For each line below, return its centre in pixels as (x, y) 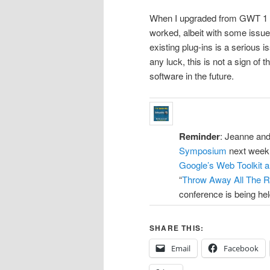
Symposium (203, 150)
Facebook (241, 249)
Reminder (199, 136)
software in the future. (192, 75)
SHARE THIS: (177, 228)
